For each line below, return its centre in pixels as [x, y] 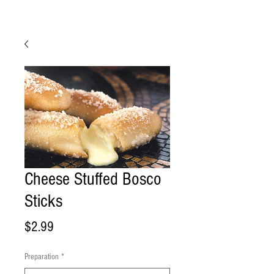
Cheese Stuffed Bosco [93, 179]
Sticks [43, 201]
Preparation [42, 257]
